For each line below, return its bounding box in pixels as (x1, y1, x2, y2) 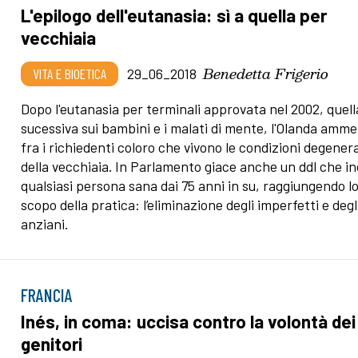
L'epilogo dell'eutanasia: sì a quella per (21, 3, 328, 26)
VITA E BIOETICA (33, 64, 107, 82)
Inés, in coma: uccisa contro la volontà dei (21, 310, 356, 333)
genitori (21, 332, 83, 356)
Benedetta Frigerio (203, 61, 329, 85)
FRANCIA (21, 284, 74, 306)
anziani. (21, 214, 72, 233)
